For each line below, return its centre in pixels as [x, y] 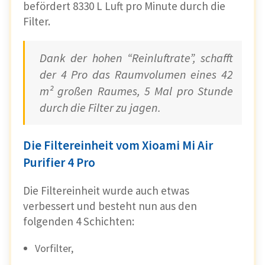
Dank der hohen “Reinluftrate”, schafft [136, 57]
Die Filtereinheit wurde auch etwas [106, 190]
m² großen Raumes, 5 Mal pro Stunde [136, 91]
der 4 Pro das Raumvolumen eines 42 [136, 74]
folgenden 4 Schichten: [79, 221]
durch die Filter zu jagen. [100, 107]
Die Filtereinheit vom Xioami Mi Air [118, 145]
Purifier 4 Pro [59, 162]
